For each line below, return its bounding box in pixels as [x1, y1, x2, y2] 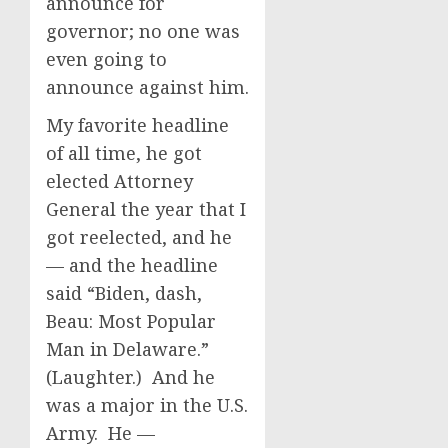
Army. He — [46, 421, 155, 445]
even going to [46, 47, 167, 71]
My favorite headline [46, 113, 229, 137]
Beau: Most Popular [46, 309, 216, 333]
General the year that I [46, 197, 246, 221]
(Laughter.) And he [46, 365, 215, 389]
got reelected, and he [46, 225, 232, 249]
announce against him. [46, 75, 249, 99]
